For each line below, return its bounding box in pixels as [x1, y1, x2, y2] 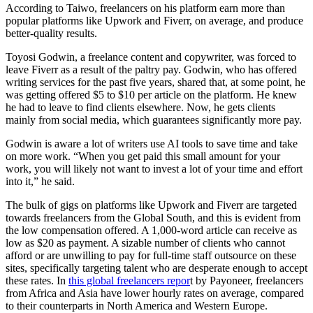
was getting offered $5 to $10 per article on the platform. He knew [6, 88, 297, 101]
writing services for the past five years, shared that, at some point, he [6, 75, 305, 88]
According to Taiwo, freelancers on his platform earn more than [6, 1, 285, 14]
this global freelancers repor [68, 274, 190, 286]
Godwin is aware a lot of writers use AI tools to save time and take [6, 137, 298, 150]
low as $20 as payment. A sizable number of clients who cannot [6, 236, 285, 249]
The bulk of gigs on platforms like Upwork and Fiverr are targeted [6, 198, 297, 211]
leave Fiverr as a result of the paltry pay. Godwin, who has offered [6, 63, 297, 75]
